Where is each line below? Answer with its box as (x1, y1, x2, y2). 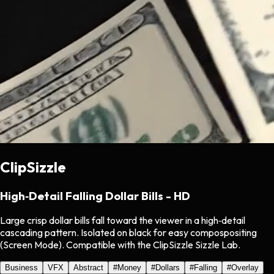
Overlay (231, 263, 259, 273)
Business (5, 263, 38, 273)
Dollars (155, 263, 180, 273)
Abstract (73, 263, 103, 273)
